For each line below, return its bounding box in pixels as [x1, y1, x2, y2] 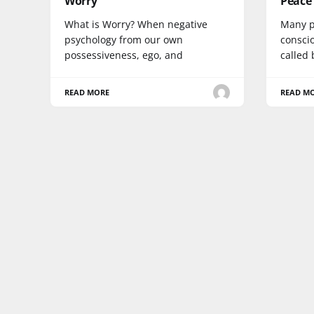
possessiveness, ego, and [64, 48, 183, 62]
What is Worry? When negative [64, 18, 207, 32]
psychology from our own [64, 33, 183, 47]
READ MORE [64, 87, 110, 98]
